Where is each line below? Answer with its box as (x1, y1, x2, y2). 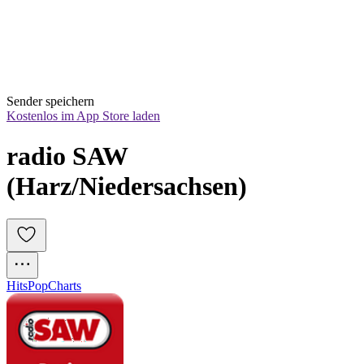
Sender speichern (6, 94, 94, 109)
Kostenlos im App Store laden (6, 109, 160, 123)
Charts (48, 279, 81, 293)
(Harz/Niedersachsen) (6, 171, 247, 201)
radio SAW (6, 141, 128, 171)
